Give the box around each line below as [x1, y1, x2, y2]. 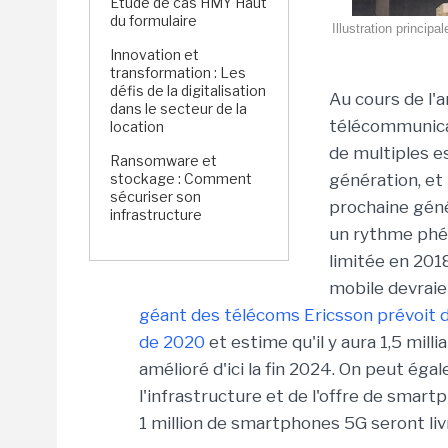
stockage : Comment [110, 170, 252, 187]
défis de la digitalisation [110, 82, 266, 99]
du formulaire [110, 12, 197, 29]
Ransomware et [110, 152, 217, 169]
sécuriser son [110, 188, 201, 205]
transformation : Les [110, 64, 246, 81]
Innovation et [110, 46, 199, 63]
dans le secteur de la [110, 100, 247, 117]
